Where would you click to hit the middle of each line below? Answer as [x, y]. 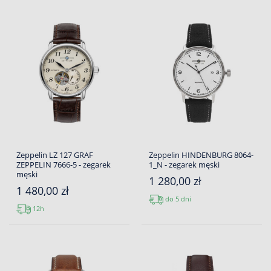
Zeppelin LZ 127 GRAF [55, 155]
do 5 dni [177, 199]
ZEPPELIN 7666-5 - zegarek [64, 165]
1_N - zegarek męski [184, 165]
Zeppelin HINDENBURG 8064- [201, 155]
